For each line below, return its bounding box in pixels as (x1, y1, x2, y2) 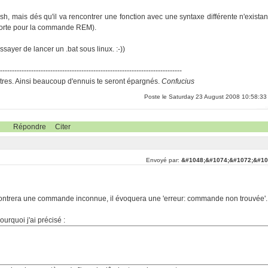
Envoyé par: (145, 157, 181, 163)
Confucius (162, 77, 195, 86)
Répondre (13, 123, 46, 131)
